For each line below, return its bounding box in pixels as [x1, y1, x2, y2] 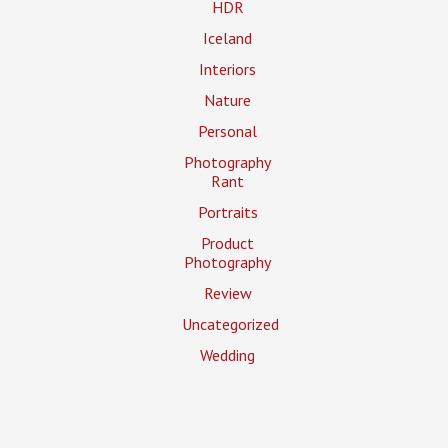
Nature [204, 89, 252, 110]
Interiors [199, 58, 257, 79]
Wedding [200, 344, 256, 365]
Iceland [203, 27, 253, 48]
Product [201, 232, 255, 253]
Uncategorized [181, 313, 279, 334]
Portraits [197, 201, 258, 222]
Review [203, 282, 252, 303]
